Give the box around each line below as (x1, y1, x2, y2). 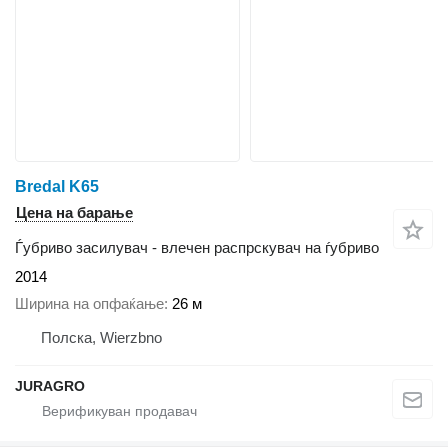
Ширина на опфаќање (15, 294, 164, 312)
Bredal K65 (15, 178, 99, 196)
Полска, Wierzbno (41, 328, 162, 346)
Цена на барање (16, 204, 133, 222)
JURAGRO (15, 377, 85, 394)
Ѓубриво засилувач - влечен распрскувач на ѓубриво (15, 239, 379, 257)
